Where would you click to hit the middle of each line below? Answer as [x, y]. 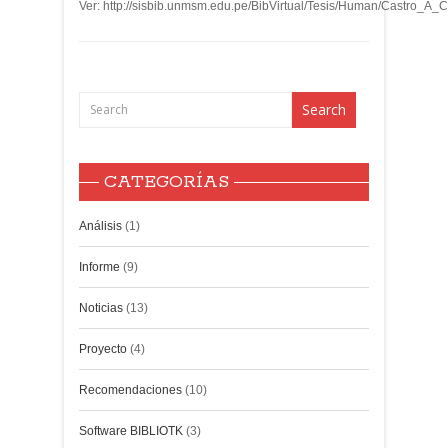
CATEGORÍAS [166, 182]
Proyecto [103, 349]
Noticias [101, 308]
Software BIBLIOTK [131, 431]
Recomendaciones [130, 390]
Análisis [100, 226]
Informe [99, 267]
